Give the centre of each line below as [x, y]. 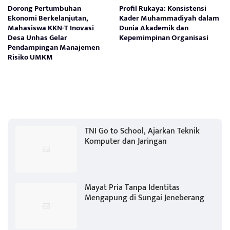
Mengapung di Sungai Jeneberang [145, 198]
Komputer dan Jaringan [126, 141]
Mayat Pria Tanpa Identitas [132, 187]
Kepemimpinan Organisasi [164, 37]
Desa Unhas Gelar [37, 37]
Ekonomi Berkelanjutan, [48, 18]
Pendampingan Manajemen [54, 47]
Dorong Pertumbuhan [44, 8]
